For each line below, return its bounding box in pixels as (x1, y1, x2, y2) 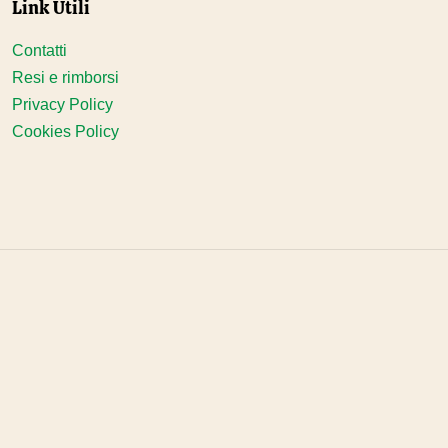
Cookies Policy (12, 123, 119, 140)
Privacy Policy (12, 96, 113, 113)
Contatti (12, 42, 67, 59)
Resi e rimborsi (12, 69, 119, 86)
